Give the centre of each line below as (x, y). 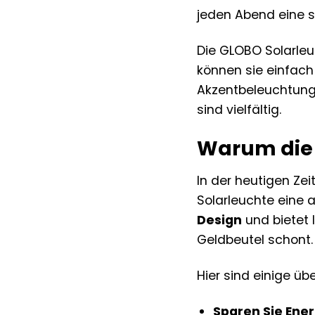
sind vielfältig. (239, 109)
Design (220, 220)
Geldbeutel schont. (255, 239)
